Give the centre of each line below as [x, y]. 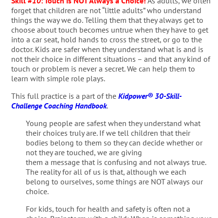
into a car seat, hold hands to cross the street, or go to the [106, 39]
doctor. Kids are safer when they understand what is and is [107, 49]
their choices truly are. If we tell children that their [108, 133]
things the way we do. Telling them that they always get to [107, 20]
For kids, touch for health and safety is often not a [108, 209]
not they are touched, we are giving [84, 152]
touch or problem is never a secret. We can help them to [103, 69]
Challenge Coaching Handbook [59, 106]
